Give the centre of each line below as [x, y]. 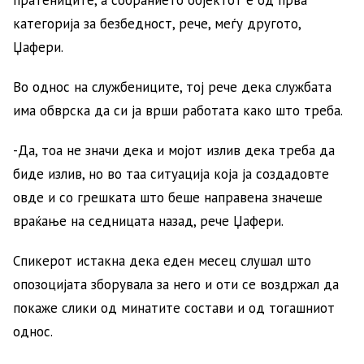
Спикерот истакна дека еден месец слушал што [162, 260]
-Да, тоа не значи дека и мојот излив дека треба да [174, 150]
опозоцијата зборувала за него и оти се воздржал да [176, 284]
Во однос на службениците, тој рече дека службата [172, 87]
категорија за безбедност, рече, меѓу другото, [157, 23]
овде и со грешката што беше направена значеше [168, 197]
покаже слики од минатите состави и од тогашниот [174, 308]
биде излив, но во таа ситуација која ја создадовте [171, 173]
